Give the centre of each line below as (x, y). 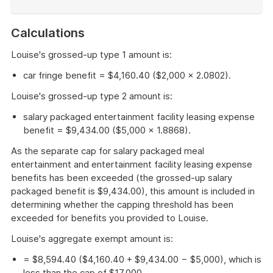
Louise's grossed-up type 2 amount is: (92, 96)
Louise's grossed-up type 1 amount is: (91, 55)
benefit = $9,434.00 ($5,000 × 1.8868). (107, 130)
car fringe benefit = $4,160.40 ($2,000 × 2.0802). (127, 76)
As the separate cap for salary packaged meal (108, 151)
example (41, 34)
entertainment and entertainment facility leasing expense (132, 165)
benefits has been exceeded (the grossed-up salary (122, 178)
